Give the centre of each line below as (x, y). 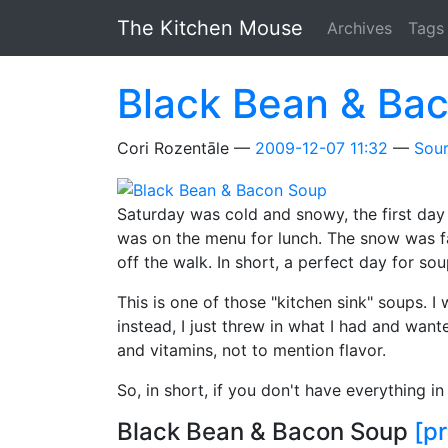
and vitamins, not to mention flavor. (251, 349)
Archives (359, 28)
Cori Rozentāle (175, 148)
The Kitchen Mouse (210, 28)
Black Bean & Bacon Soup (265, 431)
